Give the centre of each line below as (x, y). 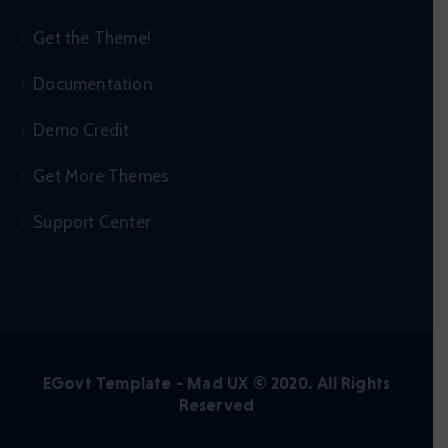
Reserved (216, 405)
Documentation (93, 84)
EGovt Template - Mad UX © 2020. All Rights (216, 383)
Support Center (92, 222)
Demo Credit (81, 130)
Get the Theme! (92, 38)
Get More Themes (101, 176)
